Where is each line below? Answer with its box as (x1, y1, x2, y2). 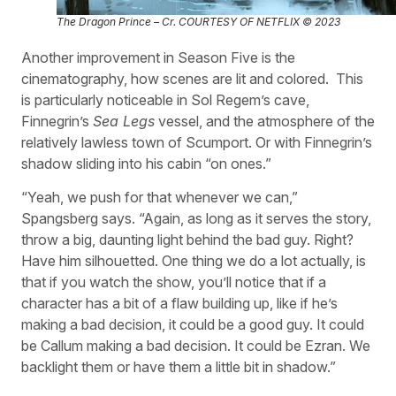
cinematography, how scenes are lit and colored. (21, 70, 329, 88)
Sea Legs (93, 112, 155, 131)
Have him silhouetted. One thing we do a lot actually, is (21, 252, 366, 270)
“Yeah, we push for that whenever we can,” (21, 188, 298, 207)
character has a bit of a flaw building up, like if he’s (21, 294, 338, 313)
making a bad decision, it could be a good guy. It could (21, 316, 364, 334)
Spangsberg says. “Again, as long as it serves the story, (21, 209, 371, 228)
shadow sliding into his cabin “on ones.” (21, 155, 271, 173)
